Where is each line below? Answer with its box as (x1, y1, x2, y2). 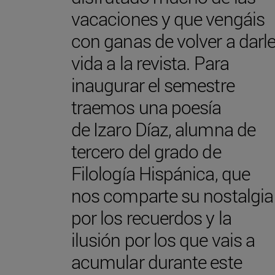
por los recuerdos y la (71, 205, 231, 230)
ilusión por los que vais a (71, 227, 255, 252)
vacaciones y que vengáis (71, 6, 265, 31)
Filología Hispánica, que (71, 161, 250, 185)
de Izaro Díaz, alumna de (71, 117, 255, 141)
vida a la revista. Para (71, 50, 229, 75)
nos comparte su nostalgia (71, 183, 273, 207)
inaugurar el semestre (71, 72, 234, 97)
